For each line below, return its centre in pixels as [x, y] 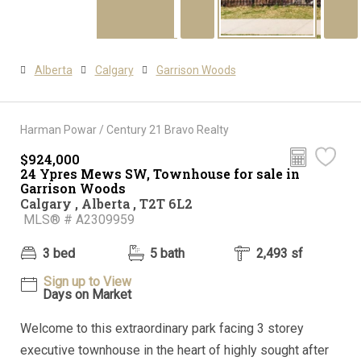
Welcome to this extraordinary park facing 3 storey [162, 328]
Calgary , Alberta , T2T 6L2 [106, 203]
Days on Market [87, 294]
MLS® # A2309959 [77, 219]
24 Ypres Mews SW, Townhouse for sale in [160, 173]
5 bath [167, 253]
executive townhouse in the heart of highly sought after [174, 350]
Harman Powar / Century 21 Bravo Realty [124, 129]
